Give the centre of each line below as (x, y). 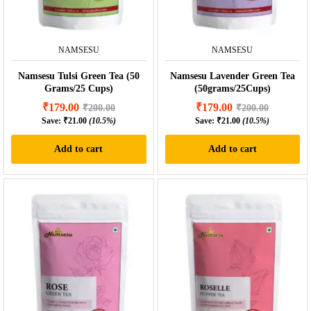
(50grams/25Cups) (232, 89)
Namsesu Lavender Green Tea (232, 76)
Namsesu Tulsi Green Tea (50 (78, 76)
